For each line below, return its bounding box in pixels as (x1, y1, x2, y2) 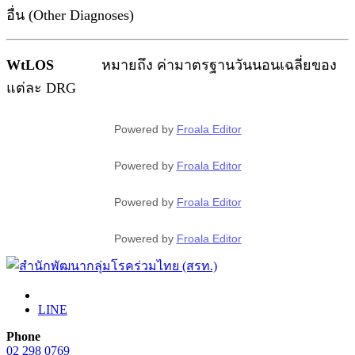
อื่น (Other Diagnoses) (6, 7, 134, 24)
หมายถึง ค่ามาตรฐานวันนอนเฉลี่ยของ (101, 57, 337, 74)
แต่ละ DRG (6, 80, 76, 97)
